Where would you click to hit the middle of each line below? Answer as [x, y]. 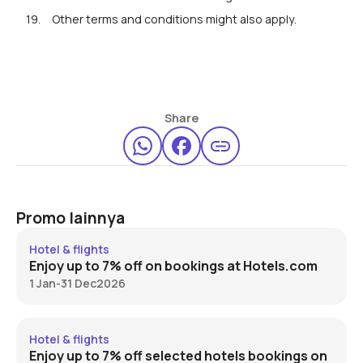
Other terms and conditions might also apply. [174, 19]
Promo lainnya [70, 218]
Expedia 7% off [56, 326]
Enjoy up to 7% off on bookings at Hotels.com [173, 265]
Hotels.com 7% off [65, 236]
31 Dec [78, 283]
